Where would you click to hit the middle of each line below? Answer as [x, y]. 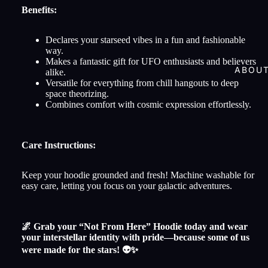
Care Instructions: [59, 145]
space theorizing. [77, 93]
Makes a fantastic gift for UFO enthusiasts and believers [151, 61]
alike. [56, 72]
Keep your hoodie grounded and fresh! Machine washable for [138, 175]
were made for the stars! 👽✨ [80, 249]
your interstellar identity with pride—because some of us [135, 237]
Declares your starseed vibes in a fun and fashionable [145, 39]
